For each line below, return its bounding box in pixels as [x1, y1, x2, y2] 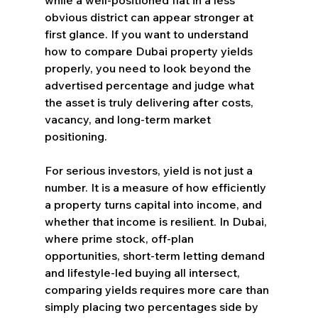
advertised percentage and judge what [44, 77, 257, 92]
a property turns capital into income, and [44, 197, 265, 212]
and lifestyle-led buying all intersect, [44, 265, 243, 280]
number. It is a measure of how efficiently [44, 180, 269, 194]
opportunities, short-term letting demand [44, 248, 268, 263]
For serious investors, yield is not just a [44, 163, 256, 177]
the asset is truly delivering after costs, [44, 94, 256, 109]
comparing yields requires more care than [44, 282, 272, 297]
